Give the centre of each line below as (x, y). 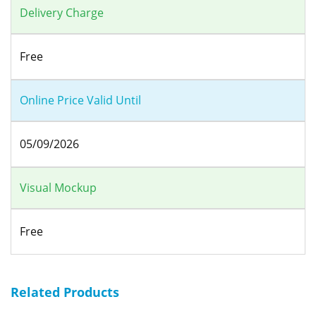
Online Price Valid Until (80, 101)
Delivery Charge (62, 13)
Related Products (65, 292)
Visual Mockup (58, 188)
